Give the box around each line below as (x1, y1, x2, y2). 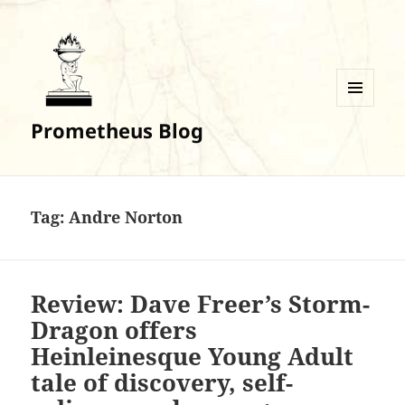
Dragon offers (31, 314, 198, 347)
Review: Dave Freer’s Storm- (31, 287, 371, 321)
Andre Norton (69, 206, 184, 229)
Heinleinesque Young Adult (31, 340, 354, 373)
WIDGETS (336, 136, 388, 152)
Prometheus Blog (31, 117, 204, 145)
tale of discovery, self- (31, 366, 294, 400)
